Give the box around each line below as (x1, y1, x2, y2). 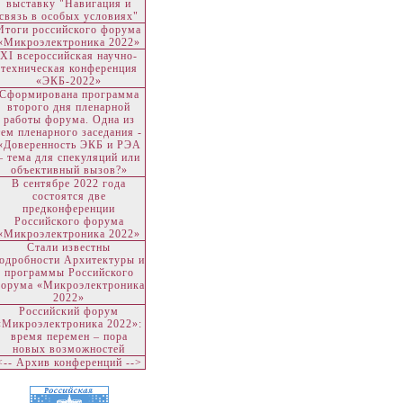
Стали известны (27, 241, 111, 254)
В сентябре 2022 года (12, 177, 126, 190)
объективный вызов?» (10, 164, 128, 176)
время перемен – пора (10, 330, 128, 343)
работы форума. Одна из (3, 113, 135, 126)
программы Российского (4, 266, 134, 279)
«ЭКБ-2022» (36, 75, 102, 87)
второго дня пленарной (7, 101, 130, 113)
